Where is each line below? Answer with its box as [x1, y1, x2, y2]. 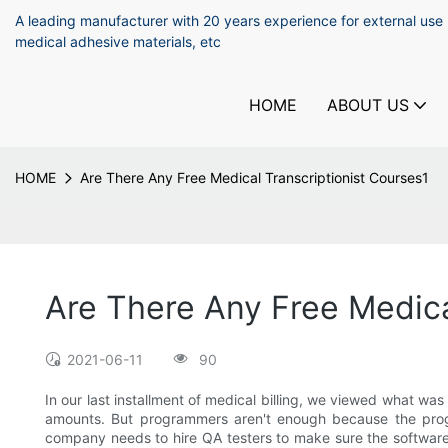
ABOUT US [327, 94, 409, 115]
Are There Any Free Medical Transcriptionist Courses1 [80, 169, 429, 186]
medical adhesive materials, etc [15, 33, 225, 50]
